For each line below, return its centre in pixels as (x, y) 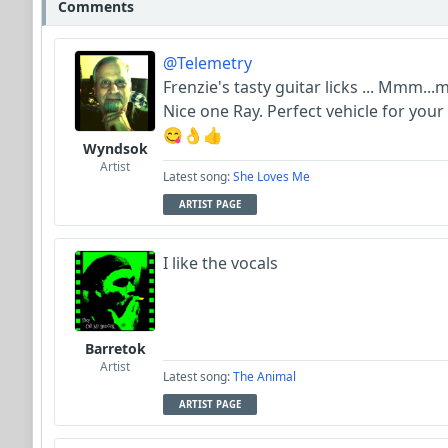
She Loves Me (271, 176)
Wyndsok (115, 148)
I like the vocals (220, 263)
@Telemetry (207, 63)
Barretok (115, 348)
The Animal (264, 376)
